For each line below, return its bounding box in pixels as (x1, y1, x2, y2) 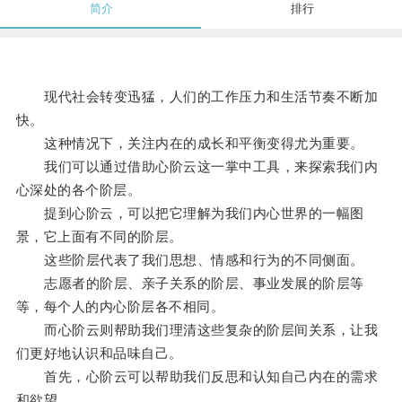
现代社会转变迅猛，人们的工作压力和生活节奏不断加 (15, 89, 379, 105)
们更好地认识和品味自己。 (15, 345, 183, 362)
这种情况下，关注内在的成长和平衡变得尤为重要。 (15, 135, 364, 152)
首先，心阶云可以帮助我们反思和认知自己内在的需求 (15, 369, 379, 385)
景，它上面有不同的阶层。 (15, 229, 183, 245)
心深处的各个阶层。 (15, 182, 142, 198)
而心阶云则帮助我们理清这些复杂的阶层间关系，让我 (15, 322, 379, 338)
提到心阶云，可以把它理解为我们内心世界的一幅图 (15, 205, 364, 222)
